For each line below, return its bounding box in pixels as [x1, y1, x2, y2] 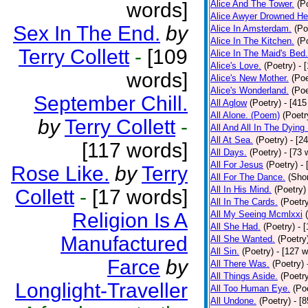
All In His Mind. [210, 184, 272, 195]
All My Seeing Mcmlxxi [210, 209, 302, 219]
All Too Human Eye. [210, 283, 290, 294]
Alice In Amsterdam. [210, 23, 291, 34]
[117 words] [82, 139, 188, 162]
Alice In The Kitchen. [210, 36, 294, 46]
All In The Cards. [210, 197, 278, 207]
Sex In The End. [13, 22, 160, 45]
